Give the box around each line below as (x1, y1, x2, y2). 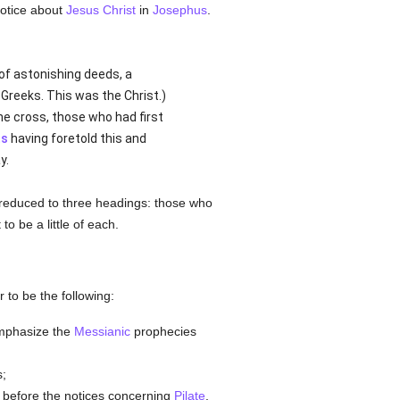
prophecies (129, 324, 196, 338)
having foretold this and (7, 131, 146, 146)
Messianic (73, 324, 130, 338)
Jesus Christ (65, 3, 136, 17)
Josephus (152, 3, 207, 17)
